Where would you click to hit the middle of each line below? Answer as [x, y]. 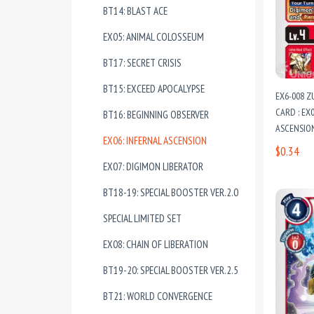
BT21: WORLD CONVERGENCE [158, 296]
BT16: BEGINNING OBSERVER [156, 115]
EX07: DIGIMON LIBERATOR [153, 166]
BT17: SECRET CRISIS [142, 63]
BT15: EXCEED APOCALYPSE [154, 89]
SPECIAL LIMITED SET [142, 218]
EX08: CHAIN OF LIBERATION [156, 244]
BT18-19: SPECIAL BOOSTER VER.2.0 [171, 192]
